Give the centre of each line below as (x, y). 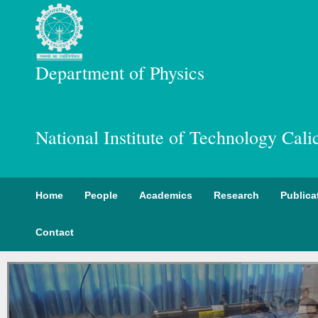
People (101, 195)
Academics (166, 195)
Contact (55, 232)
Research (236, 195)
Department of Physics (120, 72)
